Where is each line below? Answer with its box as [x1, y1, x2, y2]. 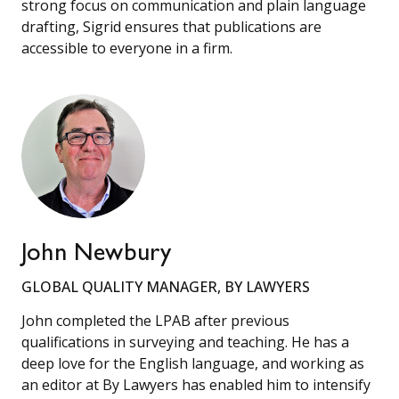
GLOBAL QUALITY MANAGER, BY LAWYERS [21, 276, 310, 297]
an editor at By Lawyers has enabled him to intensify [21, 374, 370, 395]
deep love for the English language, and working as [21, 353, 364, 373]
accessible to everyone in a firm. [21, 37, 232, 58]
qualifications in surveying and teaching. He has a [21, 331, 349, 352]
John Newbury [21, 242, 172, 268]
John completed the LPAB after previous [21, 310, 289, 330]
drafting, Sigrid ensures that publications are [21, 16, 322, 37]
